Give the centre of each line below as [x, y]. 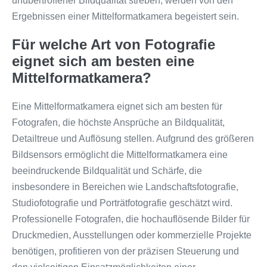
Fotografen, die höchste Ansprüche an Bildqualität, [118, 122]
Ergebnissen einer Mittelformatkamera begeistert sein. [125, 16]
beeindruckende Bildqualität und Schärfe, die [107, 170]
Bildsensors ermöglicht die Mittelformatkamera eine [120, 154]
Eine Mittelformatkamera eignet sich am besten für [117, 106]
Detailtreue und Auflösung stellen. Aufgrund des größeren [133, 138]
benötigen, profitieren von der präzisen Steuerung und [125, 251]
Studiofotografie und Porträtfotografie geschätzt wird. [122, 203]
